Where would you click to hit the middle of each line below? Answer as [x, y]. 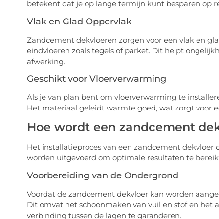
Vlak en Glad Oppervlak [79, 21]
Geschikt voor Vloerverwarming [96, 79]
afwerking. [46, 61]
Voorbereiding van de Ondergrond [102, 175]
